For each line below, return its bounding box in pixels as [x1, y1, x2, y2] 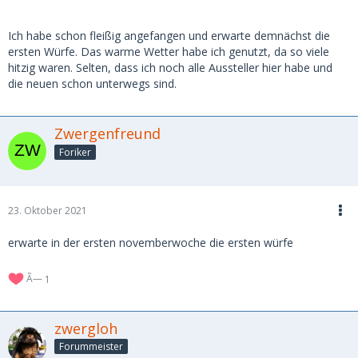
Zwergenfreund [54, 123, 161, 143]
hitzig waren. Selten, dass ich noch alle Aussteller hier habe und [8, 59, 332, 75]
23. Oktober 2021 [8, 203, 87, 217]
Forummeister [59, 340, 123, 354]
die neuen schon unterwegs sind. [8, 75, 177, 91]
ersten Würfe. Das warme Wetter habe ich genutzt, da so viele [8, 43, 329, 59]
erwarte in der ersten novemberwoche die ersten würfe [8, 234, 293, 250]
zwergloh [54, 318, 117, 338]
